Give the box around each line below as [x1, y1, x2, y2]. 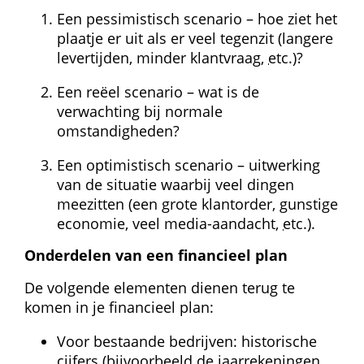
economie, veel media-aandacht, [57, 214, 283, 233]
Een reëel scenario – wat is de [57, 82, 259, 102]
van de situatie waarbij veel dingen [57, 175, 294, 194]
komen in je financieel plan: [24, 297, 214, 317]
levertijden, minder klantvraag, [57, 48, 268, 67]
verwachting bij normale [57, 102, 223, 121]
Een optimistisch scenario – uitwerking [57, 155, 320, 175]
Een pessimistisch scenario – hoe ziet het [57, 9, 337, 28]
